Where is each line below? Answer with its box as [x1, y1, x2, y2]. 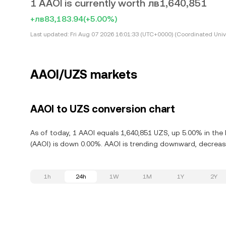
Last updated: [30, 31, 69, 38]
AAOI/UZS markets [30, 68, 137, 82]
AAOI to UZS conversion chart [30, 103, 175, 115]
